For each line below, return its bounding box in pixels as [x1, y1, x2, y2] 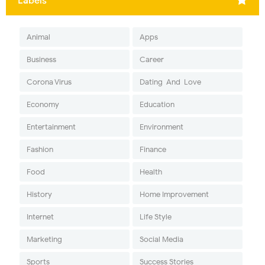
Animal [26, 32, 50, 43]
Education [139, 99, 174, 110]
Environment [139, 122, 183, 132]
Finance [139, 144, 166, 155]
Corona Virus [26, 77, 72, 88]
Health [139, 167, 162, 177]
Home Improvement [139, 189, 209, 200]
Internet [26, 212, 54, 222]
